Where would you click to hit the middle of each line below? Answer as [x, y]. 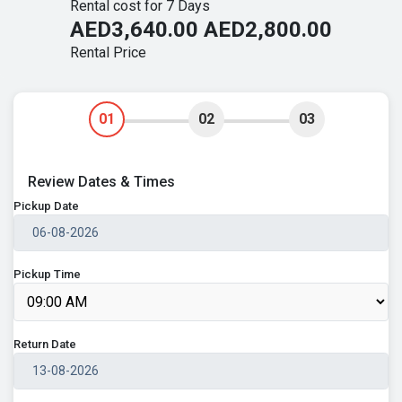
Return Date [45, 345]
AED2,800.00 [268, 30]
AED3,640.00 [134, 30]
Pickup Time [47, 275]
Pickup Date [46, 206]
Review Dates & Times [101, 182]
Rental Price [108, 53]
